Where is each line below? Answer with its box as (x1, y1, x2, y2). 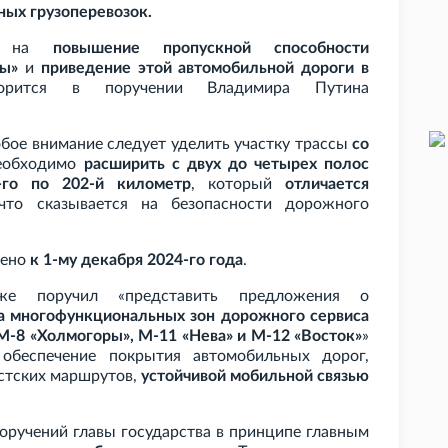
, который (191, 176, 285, 193)
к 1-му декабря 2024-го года (30, 252, 243, 269)
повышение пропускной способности (52, 40, 370, 57)
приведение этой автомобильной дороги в (40, 60, 370, 77)
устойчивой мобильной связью (141, 368, 369, 385)
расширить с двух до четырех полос (83, 156, 370, 173)
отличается (285, 176, 369, 193)
